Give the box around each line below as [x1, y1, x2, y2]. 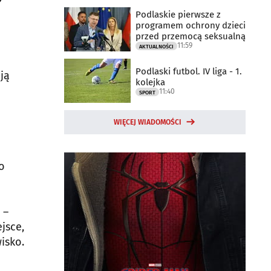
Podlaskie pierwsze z [135, 8, 221, 20]
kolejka [135, 76, 165, 88]
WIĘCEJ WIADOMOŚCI [114, 118, 181, 126]
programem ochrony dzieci [135, 19, 246, 31]
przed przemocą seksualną [135, 30, 246, 42]
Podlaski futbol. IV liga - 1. [135, 65, 242, 77]
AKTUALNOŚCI [139, 43, 174, 50]
